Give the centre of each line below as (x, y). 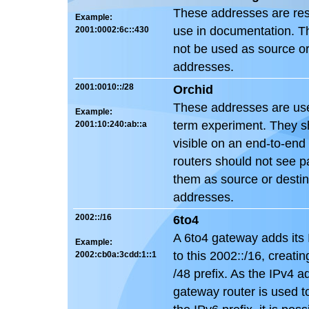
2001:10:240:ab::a (111, 124)
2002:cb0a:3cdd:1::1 (116, 254)
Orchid (193, 89)
